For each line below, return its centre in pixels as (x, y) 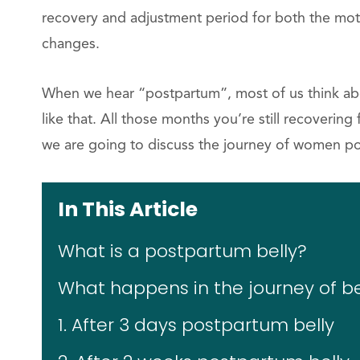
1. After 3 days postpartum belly (196, 325)
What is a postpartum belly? (182, 251)
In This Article (128, 209)
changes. (71, 44)
